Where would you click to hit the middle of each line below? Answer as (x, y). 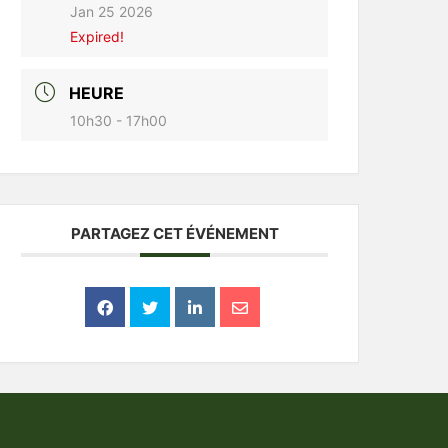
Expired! (97, 36)
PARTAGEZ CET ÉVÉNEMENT (174, 233)
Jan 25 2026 (112, 11)
